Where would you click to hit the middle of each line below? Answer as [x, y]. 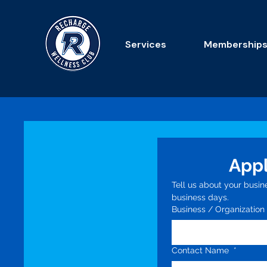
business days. [200, 197]
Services [146, 44]
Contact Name [201, 250]
